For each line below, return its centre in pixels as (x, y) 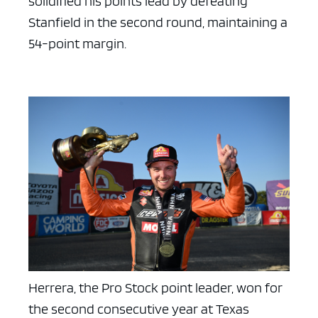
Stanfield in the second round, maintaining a (158, 22)
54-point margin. (77, 44)
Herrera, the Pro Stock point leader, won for (155, 287)
